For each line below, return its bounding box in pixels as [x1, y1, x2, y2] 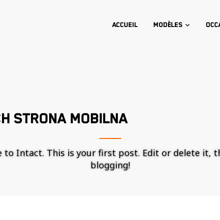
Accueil [111, 21, 137, 29]
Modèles [153, 21, 183, 29]
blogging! [90, 159, 130, 171]
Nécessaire [126, 209, 161, 218]
